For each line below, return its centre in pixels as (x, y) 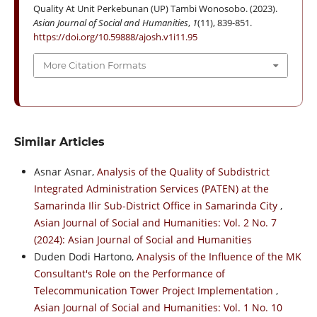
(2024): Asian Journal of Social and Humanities (143, 239)
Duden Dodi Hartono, (85, 256)
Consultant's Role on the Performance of (129, 273)
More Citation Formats (94, 65)
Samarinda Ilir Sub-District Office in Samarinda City (157, 205)
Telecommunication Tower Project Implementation (155, 290)
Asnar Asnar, (65, 171)
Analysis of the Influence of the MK (219, 256)
